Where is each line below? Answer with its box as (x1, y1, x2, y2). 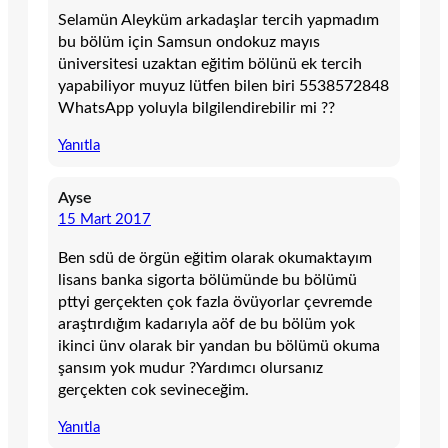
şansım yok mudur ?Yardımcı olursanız (58, 360, 323, 376)
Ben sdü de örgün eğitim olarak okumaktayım (58, 250, 372, 266)
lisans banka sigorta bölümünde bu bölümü (58, 272, 357, 288)
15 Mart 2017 (58, 212, 151, 227)
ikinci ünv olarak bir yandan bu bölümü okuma (58, 338, 380, 354)
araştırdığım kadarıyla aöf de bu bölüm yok (58, 316, 355, 332)
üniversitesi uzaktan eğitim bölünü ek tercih (58, 56, 362, 72)
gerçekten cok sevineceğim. (58, 382, 249, 398)
